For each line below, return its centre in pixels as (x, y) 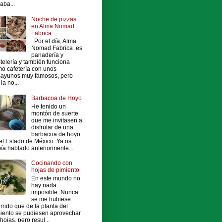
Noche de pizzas (54, 20)
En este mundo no (55, 178)
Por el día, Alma (54, 41)
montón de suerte (55, 113)
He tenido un (48, 106)
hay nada (44, 185)
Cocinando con (52, 163)
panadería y (47, 55)
